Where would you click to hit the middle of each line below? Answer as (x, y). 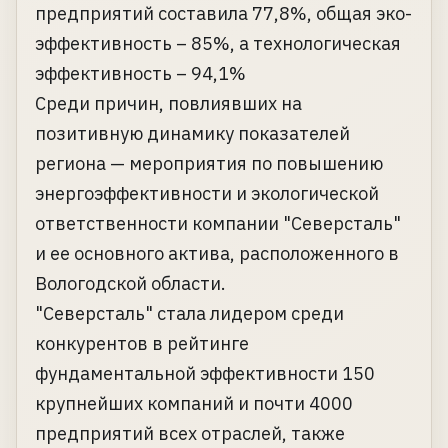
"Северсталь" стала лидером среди (189, 314)
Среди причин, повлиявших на (168, 104)
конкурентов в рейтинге (142, 344)
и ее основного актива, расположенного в (217, 254)
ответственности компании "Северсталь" (218, 224)
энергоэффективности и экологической (207, 194)
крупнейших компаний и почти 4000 (194, 404)
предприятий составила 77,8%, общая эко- (223, 14)
